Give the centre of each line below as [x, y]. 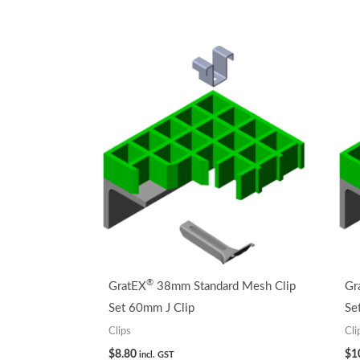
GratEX [127, 286]
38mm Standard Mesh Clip [225, 286]
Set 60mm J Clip [151, 308]
